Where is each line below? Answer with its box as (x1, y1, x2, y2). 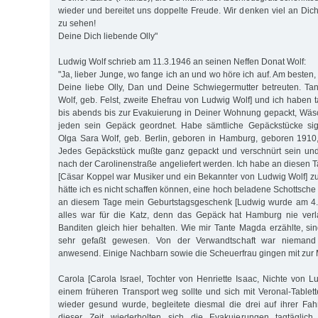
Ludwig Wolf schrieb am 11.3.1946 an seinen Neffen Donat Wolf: (58, 56, 306, 67)
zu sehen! (58, 18, 96, 28)
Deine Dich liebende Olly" (58, 31, 158, 41)
